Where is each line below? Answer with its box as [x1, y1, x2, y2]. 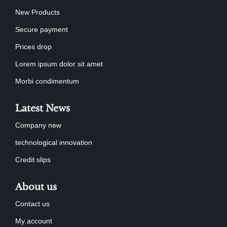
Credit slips [15, 156, 51, 164]
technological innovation [15, 138, 92, 146]
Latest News [15, 103, 70, 114]
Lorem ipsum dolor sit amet [15, 60, 103, 68]
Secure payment [15, 25, 68, 33]
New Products [15, 8, 60, 16]
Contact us [15, 200, 50, 208]
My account [15, 217, 52, 225]
